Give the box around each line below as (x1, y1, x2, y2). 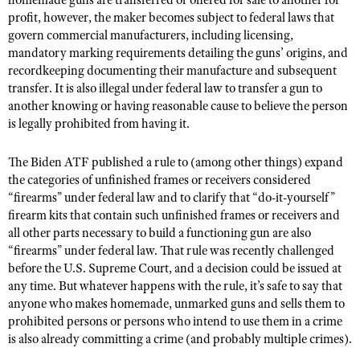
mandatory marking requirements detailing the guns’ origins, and (8, 45, 348, 61)
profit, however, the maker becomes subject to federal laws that (8, 10, 334, 26)
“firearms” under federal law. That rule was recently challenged (8, 243, 334, 259)
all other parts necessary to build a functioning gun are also (8, 225, 311, 241)
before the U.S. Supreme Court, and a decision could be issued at (8, 260, 342, 276)
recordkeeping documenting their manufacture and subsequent (8, 63, 337, 79)
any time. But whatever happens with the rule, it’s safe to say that (8, 278, 342, 294)
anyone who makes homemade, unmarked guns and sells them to (8, 296, 345, 312)
